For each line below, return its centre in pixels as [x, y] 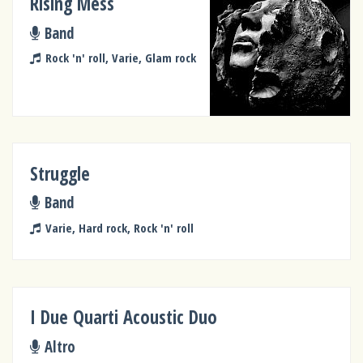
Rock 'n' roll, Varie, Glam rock [120, 58]
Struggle [60, 173]
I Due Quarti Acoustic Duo [124, 318]
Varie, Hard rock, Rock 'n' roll [119, 227]
